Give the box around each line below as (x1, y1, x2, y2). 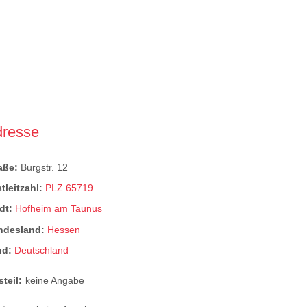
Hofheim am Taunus (15, 203, 103, 214)
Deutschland (14, 244, 69, 256)
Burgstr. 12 (21, 161, 69, 173)
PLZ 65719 (45, 182, 94, 194)
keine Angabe (25, 275, 85, 286)
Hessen (47, 223, 81, 235)
